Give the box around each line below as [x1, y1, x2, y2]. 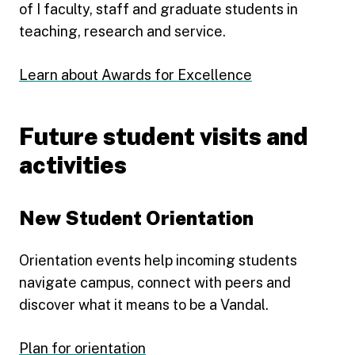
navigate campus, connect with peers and [19, 273, 291, 291]
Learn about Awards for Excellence [19, 66, 252, 83]
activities [19, 150, 127, 179]
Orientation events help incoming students [19, 251, 297, 269]
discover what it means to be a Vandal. [19, 296, 269, 313]
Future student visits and [19, 121, 308, 151]
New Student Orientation [19, 206, 254, 229]
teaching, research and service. [19, 22, 226, 40]
